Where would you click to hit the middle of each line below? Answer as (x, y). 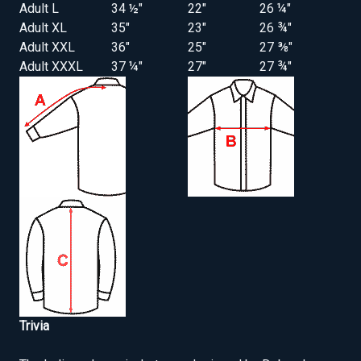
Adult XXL (47, 48)
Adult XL (43, 28)
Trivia (34, 326)
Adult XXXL (51, 67)
